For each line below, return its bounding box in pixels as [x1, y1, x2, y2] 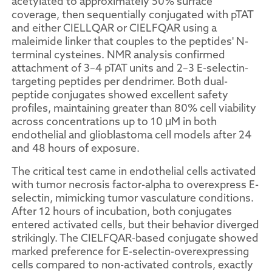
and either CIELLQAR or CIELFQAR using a [12, 21, 217, 35]
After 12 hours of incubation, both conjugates [12, 204, 232, 218]
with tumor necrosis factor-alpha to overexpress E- [12, 177, 259, 191]
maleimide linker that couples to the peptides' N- [12, 34, 248, 48]
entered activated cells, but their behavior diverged [12, 217, 259, 231]
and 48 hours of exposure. [12, 141, 140, 155]
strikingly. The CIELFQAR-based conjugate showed [12, 231, 259, 245]
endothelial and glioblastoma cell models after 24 [12, 127, 251, 141]
